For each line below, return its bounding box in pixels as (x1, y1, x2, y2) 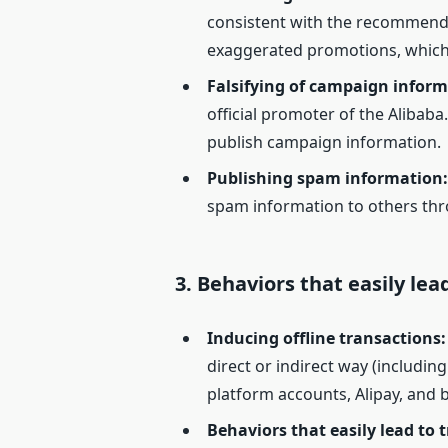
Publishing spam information (207, 167, 444, 190)
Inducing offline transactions (207, 327, 442, 350)
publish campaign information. (207, 131, 442, 154)
